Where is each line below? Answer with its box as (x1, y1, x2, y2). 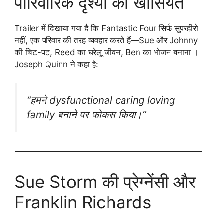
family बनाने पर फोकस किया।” (27, 108, 146, 121)
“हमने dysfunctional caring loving (27, 93, 175, 106)
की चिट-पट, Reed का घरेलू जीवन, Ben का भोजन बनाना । (15, 47, 199, 58)
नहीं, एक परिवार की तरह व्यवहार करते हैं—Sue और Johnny (15, 35, 198, 46)
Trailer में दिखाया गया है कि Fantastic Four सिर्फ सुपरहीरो (15, 23, 198, 33)
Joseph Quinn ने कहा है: (15, 60, 98, 70)
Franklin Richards (15, 191, 151, 212)
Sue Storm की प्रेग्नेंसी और (15, 171, 196, 192)
